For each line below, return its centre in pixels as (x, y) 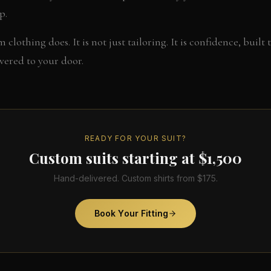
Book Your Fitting (131, 213)
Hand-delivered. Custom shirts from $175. (135, 178)
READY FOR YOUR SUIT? (135, 138)
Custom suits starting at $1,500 (135, 158)
